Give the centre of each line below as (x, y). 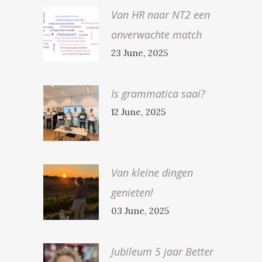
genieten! (132, 192)
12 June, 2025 (138, 112)
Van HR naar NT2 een (161, 15)
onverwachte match (156, 35)
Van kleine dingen (152, 173)
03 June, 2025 (140, 211)
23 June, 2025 (139, 53)
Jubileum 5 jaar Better (162, 251)
